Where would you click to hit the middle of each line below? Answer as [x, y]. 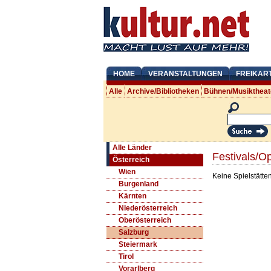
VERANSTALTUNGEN [185, 74]
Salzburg [133, 233]
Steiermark [138, 245]
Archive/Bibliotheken [163, 91]
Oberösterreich [145, 220]
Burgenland [138, 184]
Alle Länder [132, 148]
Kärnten [132, 196]
